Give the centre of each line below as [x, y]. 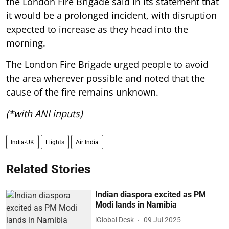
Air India [87, 142]
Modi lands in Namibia [136, 204]
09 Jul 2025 [163, 220]
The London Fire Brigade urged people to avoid [107, 64]
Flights [55, 142]
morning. [26, 43]
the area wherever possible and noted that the [106, 78]
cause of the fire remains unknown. [82, 92]
